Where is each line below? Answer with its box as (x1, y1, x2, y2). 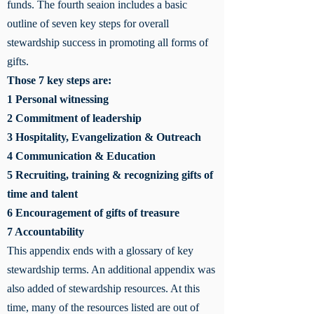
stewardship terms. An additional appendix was (7, 264, 215, 275)
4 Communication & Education (7, 150, 158, 162)
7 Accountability (7, 226, 87, 238)
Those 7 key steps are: (7, 74, 114, 86)
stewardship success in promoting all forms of (7, 36, 208, 48)
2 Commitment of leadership (7, 112, 144, 124)
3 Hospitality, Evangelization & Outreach (7, 131, 204, 143)
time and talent (7, 188, 81, 200)
